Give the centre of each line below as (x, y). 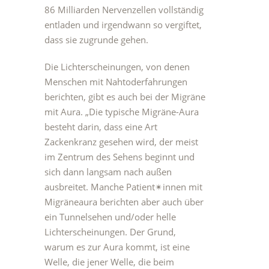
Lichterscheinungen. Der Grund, (110, 232)
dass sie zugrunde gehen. (96, 40)
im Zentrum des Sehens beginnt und (119, 157)
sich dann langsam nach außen (108, 172)
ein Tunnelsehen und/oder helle (110, 217)
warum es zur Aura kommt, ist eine (117, 247)
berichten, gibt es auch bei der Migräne (125, 97)
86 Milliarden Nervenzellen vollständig (124, 10)
